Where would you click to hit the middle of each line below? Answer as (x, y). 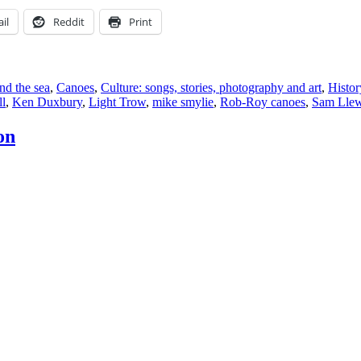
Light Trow (117, 102)
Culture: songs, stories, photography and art (211, 87)
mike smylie (183, 102)
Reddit (69, 21)
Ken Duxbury (47, 102)
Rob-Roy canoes (263, 102)
